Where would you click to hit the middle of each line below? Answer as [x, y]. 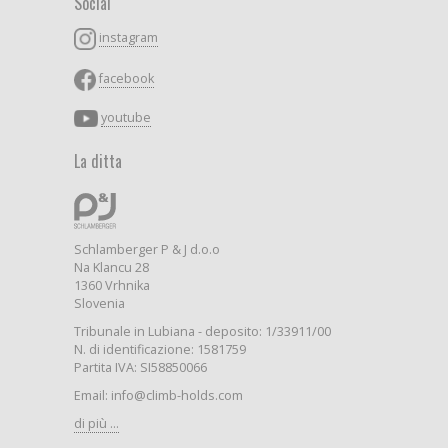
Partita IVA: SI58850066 [140, 368]
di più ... [96, 424]
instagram [128, 38]
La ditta [98, 160]
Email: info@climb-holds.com [158, 396]
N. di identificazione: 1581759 [160, 350]
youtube [125, 117]
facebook [126, 79]
